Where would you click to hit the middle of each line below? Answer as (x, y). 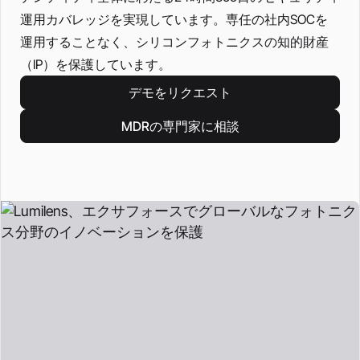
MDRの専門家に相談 (180, 126)
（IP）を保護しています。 (96, 64)
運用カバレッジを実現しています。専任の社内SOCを (174, 19)
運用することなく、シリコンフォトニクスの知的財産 (174, 42)
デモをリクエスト (180, 92)
